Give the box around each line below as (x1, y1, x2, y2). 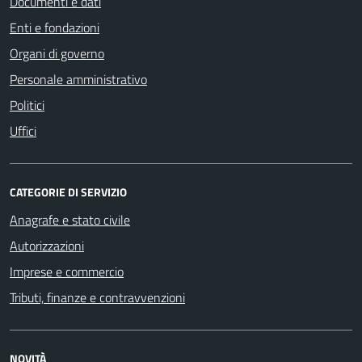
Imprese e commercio (10, 261, 124, 281)
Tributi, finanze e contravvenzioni (10, 287, 185, 307)
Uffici (10, 120, 36, 141)
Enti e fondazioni (10, 17, 99, 37)
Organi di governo (10, 43, 104, 63)
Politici (10, 95, 44, 115)
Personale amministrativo (10, 69, 147, 89)
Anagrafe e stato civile (10, 209, 130, 229)
